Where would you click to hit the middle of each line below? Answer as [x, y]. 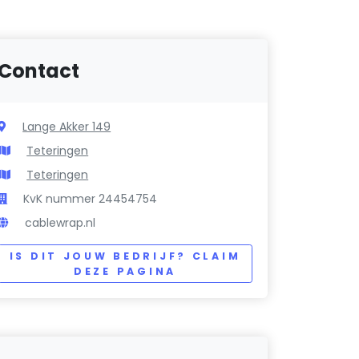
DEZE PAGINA [125, 272]
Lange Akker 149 [67, 127]
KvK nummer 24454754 [91, 199]
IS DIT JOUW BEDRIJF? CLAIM [125, 256]
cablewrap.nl [61, 223]
